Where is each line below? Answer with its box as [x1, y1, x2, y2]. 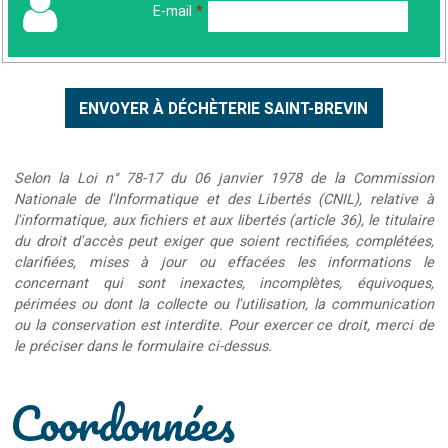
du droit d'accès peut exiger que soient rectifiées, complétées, [14, 230, 434, 252]
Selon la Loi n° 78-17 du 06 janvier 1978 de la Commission [14, 167, 434, 189]
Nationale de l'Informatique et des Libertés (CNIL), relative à [14, 188, 434, 210]
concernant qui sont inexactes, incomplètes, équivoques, [14, 272, 434, 294]
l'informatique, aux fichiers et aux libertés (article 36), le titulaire [14, 209, 434, 231]
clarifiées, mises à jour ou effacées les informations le [14, 251, 434, 273]
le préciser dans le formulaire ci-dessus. [14, 335, 273, 357]
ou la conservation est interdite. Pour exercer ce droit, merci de [14, 314, 434, 336]
